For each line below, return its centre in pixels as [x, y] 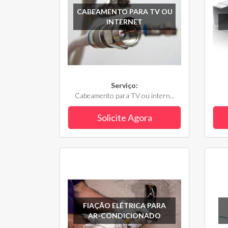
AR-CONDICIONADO [124, 215]
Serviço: [124, 85]
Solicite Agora [124, 118]
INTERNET [124, 21]
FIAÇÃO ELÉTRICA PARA [124, 205]
